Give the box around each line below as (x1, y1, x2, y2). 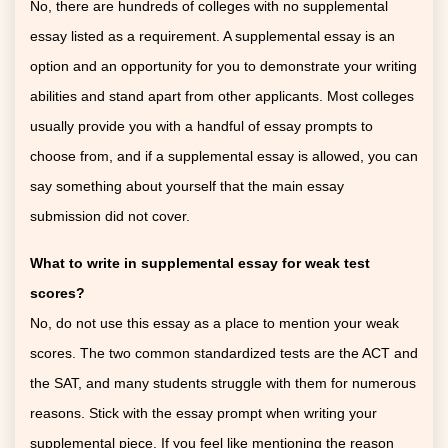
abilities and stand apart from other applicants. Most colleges (30, 87, 414, 104)
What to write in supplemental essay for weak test (30, 254, 370, 271)
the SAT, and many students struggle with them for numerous (30, 374, 416, 391)
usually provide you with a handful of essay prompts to (30, 117, 373, 134)
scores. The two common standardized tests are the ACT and (30, 344, 418, 361)
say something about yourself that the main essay (30, 177, 344, 194)
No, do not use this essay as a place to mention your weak (30, 314, 399, 331)
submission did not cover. (30, 207, 190, 224)
